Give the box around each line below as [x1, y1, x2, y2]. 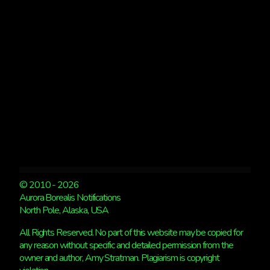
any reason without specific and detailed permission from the [19, 238, 233, 252]
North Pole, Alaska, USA [19, 203, 109, 217]
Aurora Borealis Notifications [19, 190, 121, 204]
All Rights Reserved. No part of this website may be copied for [19, 225, 243, 239]
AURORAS [87, 10, 132, 21]
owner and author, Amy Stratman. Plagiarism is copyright [19, 251, 220, 265]
